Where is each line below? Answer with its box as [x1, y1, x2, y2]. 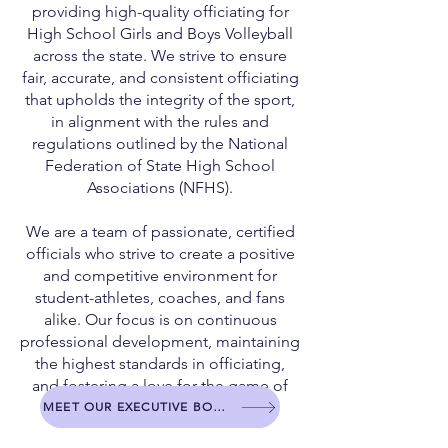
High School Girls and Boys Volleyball [27, 24, 293, 43]
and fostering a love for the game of [32, 376, 288, 395]
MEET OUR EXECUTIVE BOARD [213, 399, 226, 414]
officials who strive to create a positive [25, 244, 295, 263]
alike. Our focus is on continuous [43, 310, 277, 329]
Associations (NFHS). [87, 178, 233, 197]
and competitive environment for [43, 266, 277, 285]
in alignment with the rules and [51, 112, 269, 131]
